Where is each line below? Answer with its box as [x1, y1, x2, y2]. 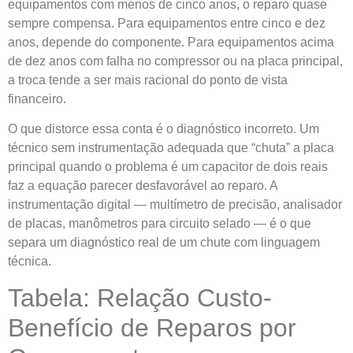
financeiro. [8, 91, 66, 106]
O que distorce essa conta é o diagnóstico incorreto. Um [8, 122, 319, 136]
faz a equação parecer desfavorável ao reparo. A [8, 179, 277, 193]
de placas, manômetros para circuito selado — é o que [8, 217, 311, 231]
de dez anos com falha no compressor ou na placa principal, [8, 54, 343, 68]
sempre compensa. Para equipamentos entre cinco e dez [8, 16, 325, 30]
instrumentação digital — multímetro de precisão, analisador [8, 198, 342, 212]
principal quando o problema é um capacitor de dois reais [8, 160, 328, 174]
